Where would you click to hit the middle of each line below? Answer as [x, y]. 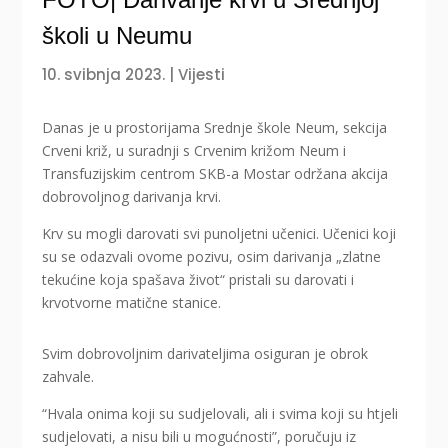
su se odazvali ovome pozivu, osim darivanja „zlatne [212, 257]
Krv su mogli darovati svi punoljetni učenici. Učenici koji [219, 234]
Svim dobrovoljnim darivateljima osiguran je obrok [205, 354]
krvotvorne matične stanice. [132, 303]
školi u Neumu [117, 36]
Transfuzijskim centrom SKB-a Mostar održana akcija [215, 174]
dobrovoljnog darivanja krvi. [132, 197]
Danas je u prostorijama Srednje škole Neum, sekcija [215, 128]
